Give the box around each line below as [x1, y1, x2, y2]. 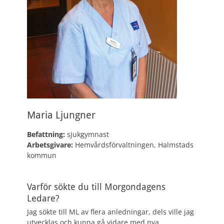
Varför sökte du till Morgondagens [27, 181, 165, 192]
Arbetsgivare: [27, 140, 75, 149]
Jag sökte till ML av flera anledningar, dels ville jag [27, 207, 194, 216]
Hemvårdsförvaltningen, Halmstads [75, 140, 193, 149]
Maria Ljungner [27, 109, 95, 121]
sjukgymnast [65, 129, 109, 139]
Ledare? [27, 193, 59, 203]
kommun [27, 150, 56, 160]
